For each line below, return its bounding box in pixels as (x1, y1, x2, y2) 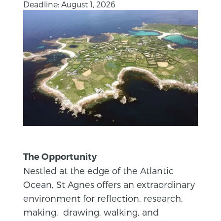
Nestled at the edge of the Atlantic (23, 165, 174, 176)
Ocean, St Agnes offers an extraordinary (23, 179, 195, 189)
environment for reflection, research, (23, 192, 184, 203)
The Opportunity (23, 151, 97, 162)
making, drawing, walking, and (23, 206, 159, 217)
